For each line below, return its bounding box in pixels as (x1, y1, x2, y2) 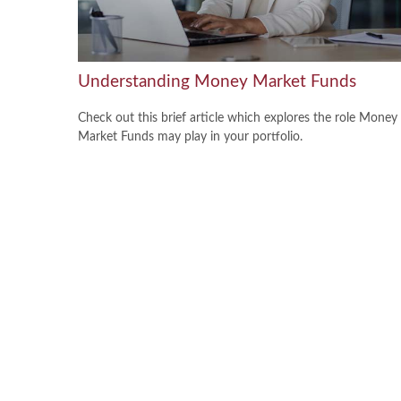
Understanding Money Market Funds (78, 73, 356, 90)
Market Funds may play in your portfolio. (78, 130, 303, 143)
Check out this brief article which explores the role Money (78, 111, 397, 124)
